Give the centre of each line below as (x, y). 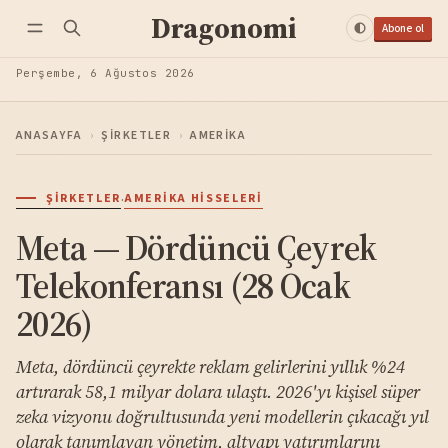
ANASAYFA (49, 135)
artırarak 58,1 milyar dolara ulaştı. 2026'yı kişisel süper (218, 392)
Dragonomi (224, 28)
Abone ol (402, 28)
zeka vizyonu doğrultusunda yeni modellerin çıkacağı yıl (222, 417)
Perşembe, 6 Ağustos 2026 (105, 73)
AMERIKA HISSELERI (193, 199)
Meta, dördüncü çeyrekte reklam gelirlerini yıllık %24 (210, 367)
